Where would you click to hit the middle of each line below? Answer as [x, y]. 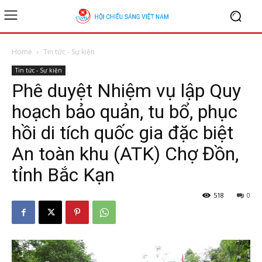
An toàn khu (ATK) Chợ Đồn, [125, 154]
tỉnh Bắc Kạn [63, 175]
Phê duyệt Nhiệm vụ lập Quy [126, 91]
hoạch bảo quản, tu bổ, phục [125, 112]
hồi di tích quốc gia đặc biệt [123, 133]
